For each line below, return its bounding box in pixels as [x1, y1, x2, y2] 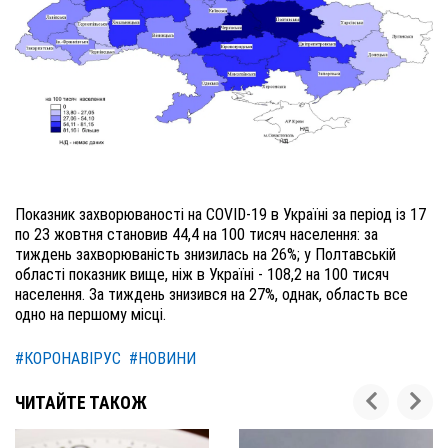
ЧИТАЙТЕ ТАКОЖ [15, 393, 147, 414]
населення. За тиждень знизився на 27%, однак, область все [15, 285, 408, 305]
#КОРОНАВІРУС [15, 349, 121, 369]
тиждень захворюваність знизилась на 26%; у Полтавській [15, 245, 396, 265]
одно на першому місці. [15, 305, 166, 325]
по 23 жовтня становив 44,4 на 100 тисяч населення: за [15, 225, 378, 245]
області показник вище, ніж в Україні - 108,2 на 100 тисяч [15, 265, 389, 285]
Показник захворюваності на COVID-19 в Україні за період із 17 [15, 205, 426, 225]
